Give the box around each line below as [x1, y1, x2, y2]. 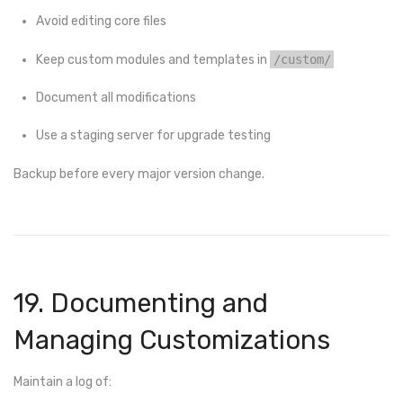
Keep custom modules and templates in [36, 51, 270, 67]
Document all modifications [36, 90, 196, 106]
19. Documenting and [13, 287, 268, 318]
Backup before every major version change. [13, 166, 264, 182]
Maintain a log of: [13, 374, 112, 390]
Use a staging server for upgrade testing [36, 128, 271, 144]
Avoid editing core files [36, 13, 166, 29]
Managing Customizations [13, 324, 330, 355]
